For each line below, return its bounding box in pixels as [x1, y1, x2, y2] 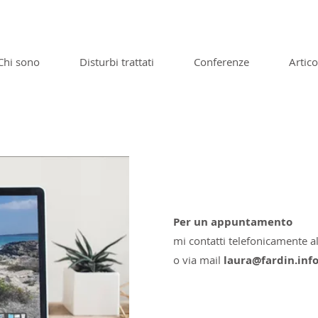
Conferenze [194, 55, 249, 69]
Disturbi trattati [79, 55, 154, 69]
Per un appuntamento [173, 214, 292, 229]
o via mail [173, 253, 224, 267]
